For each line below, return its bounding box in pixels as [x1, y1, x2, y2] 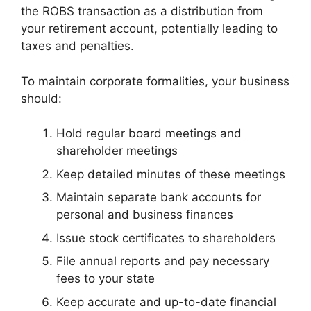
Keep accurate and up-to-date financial [56, 294, 276, 309]
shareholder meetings [56, 144, 178, 158]
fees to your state [56, 271, 155, 286]
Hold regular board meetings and [56, 126, 242, 141]
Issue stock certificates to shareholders [56, 230, 276, 245]
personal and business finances [56, 208, 233, 222]
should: [21, 91, 62, 106]
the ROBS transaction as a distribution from [21, 4, 263, 19]
